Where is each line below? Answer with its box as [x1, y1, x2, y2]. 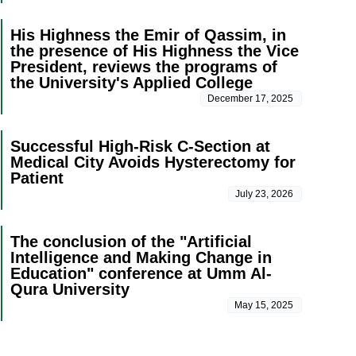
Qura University [10, 281, 130, 299]
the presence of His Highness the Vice [10, 42, 299, 60]
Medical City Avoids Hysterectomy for [10, 153, 296, 172]
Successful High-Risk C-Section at [10, 137, 270, 156]
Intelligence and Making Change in [10, 249, 272, 267]
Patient [10, 169, 64, 188]
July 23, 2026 [235, 188, 293, 200]
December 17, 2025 [207, 93, 293, 105]
